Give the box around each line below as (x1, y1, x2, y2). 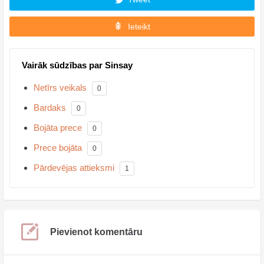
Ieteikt (127, 21, 150, 31)
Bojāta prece (34, 122, 82, 133)
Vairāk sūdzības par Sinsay (22, 60, 133, 70)
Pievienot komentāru (50, 226, 143, 237)
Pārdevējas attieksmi (34, 162, 114, 173)
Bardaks (34, 102, 66, 113)
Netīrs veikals (34, 82, 87, 93)
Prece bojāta (34, 142, 82, 153)
